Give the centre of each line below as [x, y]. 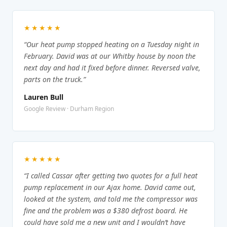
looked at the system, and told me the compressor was [111, 199]
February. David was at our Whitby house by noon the [110, 56]
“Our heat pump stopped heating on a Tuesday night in [111, 44]
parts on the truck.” [55, 79]
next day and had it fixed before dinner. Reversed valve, [112, 67]
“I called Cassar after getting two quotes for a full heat [111, 175]
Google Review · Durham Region [69, 108]
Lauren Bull [44, 97]
